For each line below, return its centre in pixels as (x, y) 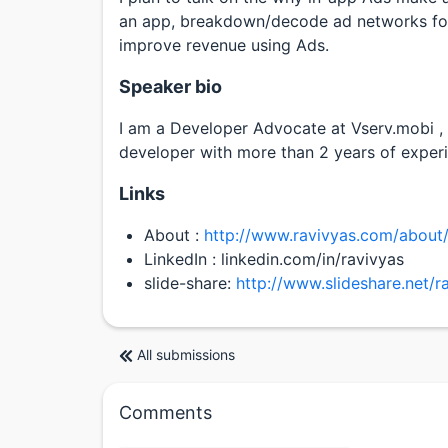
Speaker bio (170, 86)
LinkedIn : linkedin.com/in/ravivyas (274, 258)
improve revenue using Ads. (224, 44)
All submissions (186, 355)
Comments (165, 412)
